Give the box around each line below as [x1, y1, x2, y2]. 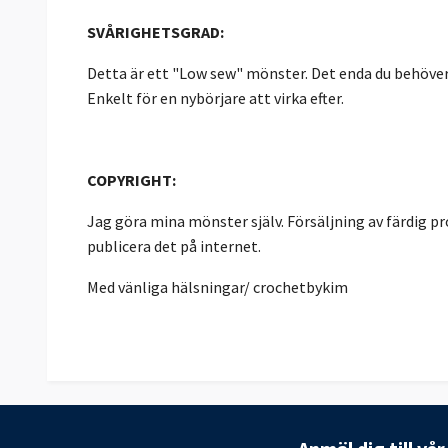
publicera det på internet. [87, 235, 261, 256]
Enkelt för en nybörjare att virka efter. [87, 87, 347, 108]
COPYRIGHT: [87, 169, 176, 190]
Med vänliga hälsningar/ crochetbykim [87, 276, 348, 297]
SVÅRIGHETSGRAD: [87, 21, 224, 42]
